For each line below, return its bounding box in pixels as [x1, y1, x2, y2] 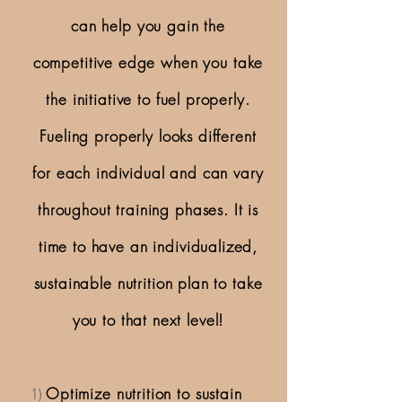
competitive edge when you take [32, 52, 264, 73]
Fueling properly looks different [39, 126, 257, 146]
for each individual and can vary [32, 162, 264, 183]
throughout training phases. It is [37, 199, 259, 220]
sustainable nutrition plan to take [33, 273, 263, 293]
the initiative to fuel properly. [46, 89, 250, 109]
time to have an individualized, [38, 236, 258, 257]
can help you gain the [71, 15, 225, 36]
